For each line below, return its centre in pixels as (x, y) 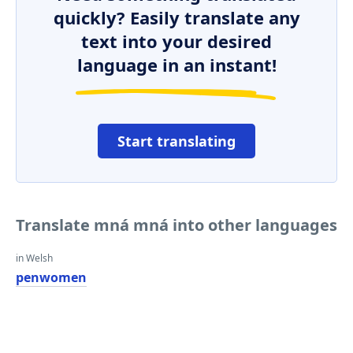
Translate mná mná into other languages (176, 225)
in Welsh (34, 258)
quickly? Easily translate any (176, 17)
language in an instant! (176, 65)
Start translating (176, 141)
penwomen (51, 277)
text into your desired (176, 41)
